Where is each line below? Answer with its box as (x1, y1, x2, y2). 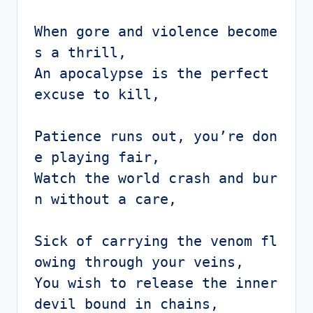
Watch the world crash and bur (34, 170, 277, 187)
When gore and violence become (34, 23, 277, 40)
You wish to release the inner (34, 275, 277, 291)
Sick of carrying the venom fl (34, 233, 277, 249)
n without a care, (34, 191, 177, 208)
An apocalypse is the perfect (34, 65, 269, 82)
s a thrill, (34, 44, 126, 61)
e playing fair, (34, 149, 160, 166)
